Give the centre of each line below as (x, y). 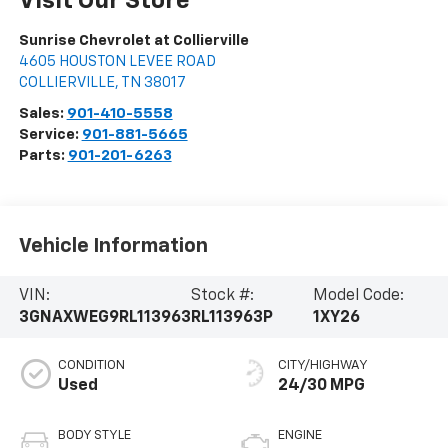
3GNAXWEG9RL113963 (104, 318)
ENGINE (300, 435)
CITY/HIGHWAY (323, 365)
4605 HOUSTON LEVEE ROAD (117, 61)
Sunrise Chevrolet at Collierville (133, 40)
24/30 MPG (321, 386)
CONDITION (91, 365)
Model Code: (358, 296)
